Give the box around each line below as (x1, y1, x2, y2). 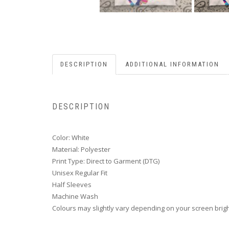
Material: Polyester (52, 145, 110, 154)
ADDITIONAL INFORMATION (125, 60, 219, 68)
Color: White (52, 133, 89, 143)
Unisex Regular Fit (52, 168, 107, 178)
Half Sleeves (52, 180, 91, 190)
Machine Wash (52, 192, 98, 201)
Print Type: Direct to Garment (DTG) (52, 156, 159, 166)
